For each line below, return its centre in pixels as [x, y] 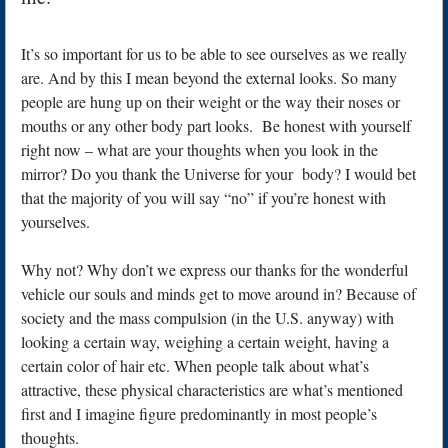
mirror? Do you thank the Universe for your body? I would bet [218, 173]
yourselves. [55, 221]
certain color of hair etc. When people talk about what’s [195, 365]
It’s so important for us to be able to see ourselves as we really [214, 53]
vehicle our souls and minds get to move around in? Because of [218, 293]
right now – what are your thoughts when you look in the [199, 149]
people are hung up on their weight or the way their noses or [210, 101]
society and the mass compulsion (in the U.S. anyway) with [207, 317]
